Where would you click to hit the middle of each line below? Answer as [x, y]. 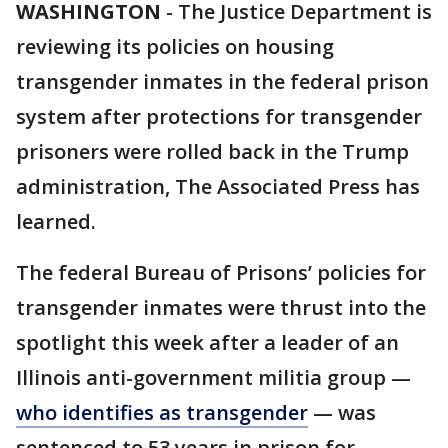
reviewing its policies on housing [175, 46]
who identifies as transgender [162, 412]
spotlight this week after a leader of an [207, 342]
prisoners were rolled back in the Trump [212, 151]
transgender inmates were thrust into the [221, 307]
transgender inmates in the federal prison [222, 81]
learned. [56, 221]
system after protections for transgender [219, 116]
